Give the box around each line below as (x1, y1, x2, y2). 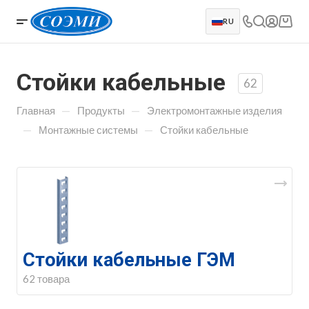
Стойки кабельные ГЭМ (23, 249, 235, 271)
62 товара (23, 272, 70, 285)
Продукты (77, 104, 125, 117)
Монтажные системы (39, 123, 138, 136)
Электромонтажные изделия (147, 104, 282, 117)
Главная (17, 104, 55, 117)
